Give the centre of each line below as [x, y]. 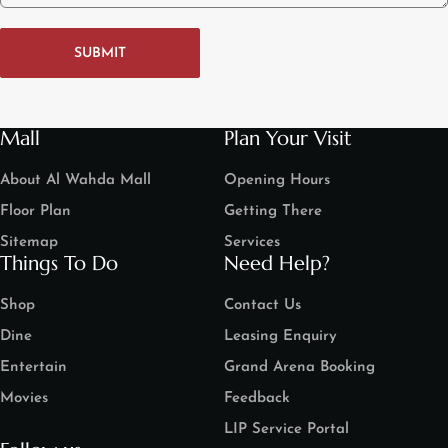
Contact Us [262, 305]
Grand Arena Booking [299, 367]
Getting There [273, 211]
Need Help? [277, 263]
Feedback [257, 398]
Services [252, 242]
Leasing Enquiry [280, 336]
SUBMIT [100, 54]
